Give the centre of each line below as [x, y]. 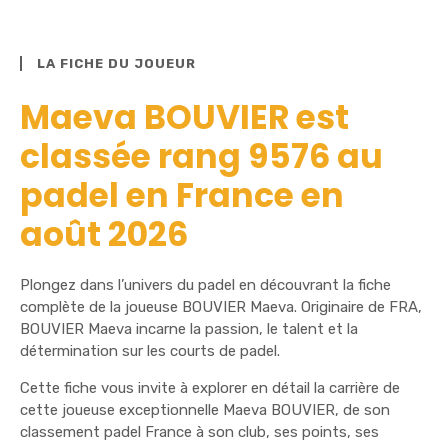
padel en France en [182, 195]
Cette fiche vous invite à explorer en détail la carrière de [210, 387]
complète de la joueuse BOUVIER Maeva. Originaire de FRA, [221, 306]
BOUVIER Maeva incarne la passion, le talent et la [189, 328]
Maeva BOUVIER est [184, 117]
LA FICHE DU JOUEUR [116, 63]
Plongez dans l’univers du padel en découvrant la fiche [205, 284]
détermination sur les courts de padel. [150, 350]
